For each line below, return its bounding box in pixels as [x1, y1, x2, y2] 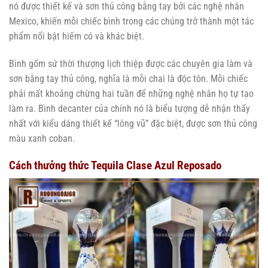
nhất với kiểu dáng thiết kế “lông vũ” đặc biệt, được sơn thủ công [9, 117, 257, 129]
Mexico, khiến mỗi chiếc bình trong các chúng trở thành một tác [9, 16, 254, 28]
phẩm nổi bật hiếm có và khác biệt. [9, 31, 144, 42]
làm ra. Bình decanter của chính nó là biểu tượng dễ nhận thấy [9, 102, 250, 114]
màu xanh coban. [9, 132, 75, 144]
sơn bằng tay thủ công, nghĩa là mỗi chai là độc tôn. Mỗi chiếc [9, 72, 248, 84]
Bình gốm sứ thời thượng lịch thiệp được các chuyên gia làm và [9, 57, 252, 69]
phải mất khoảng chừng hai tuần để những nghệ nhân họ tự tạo [9, 87, 254, 99]
